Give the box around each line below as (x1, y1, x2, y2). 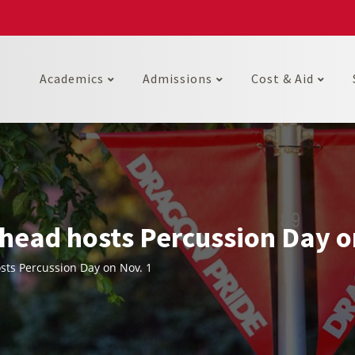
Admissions (143, 71, 212, 86)
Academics (40, 71, 104, 86)
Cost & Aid (251, 71, 314, 86)
